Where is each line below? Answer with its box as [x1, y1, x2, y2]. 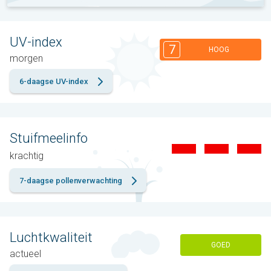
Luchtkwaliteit [10, 230, 93, 246]
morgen [10, 53, 43, 65]
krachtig [10, 150, 44, 162]
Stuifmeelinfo [10, 131, 88, 146]
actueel [10, 248, 41, 260]
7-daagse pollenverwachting [19, 176, 122, 186]
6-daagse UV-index [19, 77, 88, 87]
